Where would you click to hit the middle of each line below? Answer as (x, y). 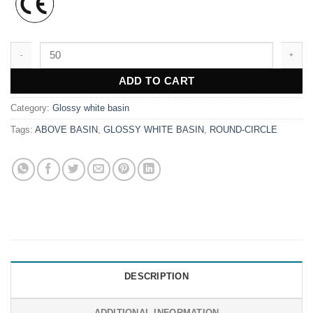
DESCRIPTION (156, 276)
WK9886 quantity (48, 48)
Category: (31, 108)
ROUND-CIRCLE (243, 129)
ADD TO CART (156, 81)
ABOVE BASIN (66, 129)
